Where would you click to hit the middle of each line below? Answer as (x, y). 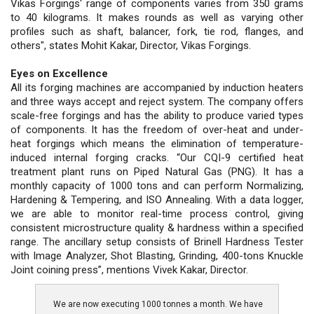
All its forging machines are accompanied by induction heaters (157, 87)
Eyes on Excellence (59, 73)
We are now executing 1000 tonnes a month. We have (158, 304)
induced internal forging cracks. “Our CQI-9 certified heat (157, 157)
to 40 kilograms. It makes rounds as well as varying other (157, 17)
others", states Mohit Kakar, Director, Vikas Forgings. (131, 45)
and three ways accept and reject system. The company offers (157, 101)
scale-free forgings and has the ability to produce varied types (157, 115)
